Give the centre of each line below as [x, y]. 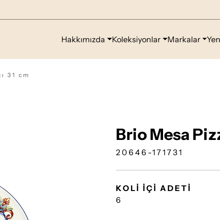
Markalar [184, 39]
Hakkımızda [83, 39]
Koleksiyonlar [136, 39]
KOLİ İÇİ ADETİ [154, 188]
